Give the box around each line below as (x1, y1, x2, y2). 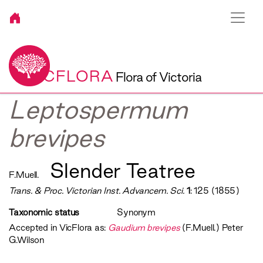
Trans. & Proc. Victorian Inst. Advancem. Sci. (9, 186, 184, 196)
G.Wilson (9, 235, 45, 245)
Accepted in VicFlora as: (9, 222, 106, 233)
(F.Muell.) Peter (182, 222, 243, 233)
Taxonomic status (9, 207, 80, 218)
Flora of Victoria (116, 70, 201, 85)
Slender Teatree (50, 159, 195, 182)
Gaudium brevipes (108, 222, 183, 233)
